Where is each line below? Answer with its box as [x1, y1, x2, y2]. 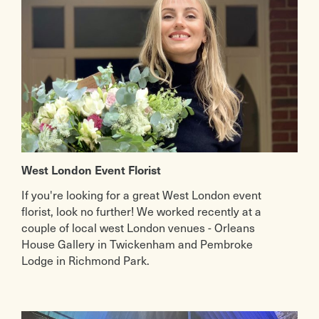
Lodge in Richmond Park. [21, 252, 150, 268]
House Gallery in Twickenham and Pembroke [21, 236, 253, 251]
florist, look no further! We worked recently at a [21, 203, 261, 219]
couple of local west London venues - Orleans [21, 219, 255, 235]
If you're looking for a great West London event [21, 187, 261, 202]
